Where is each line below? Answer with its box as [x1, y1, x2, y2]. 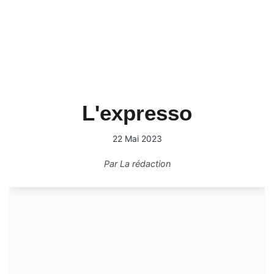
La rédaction [119, 158, 171, 169]
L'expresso [82, 101, 192, 125]
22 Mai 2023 [112, 133, 162, 144]
